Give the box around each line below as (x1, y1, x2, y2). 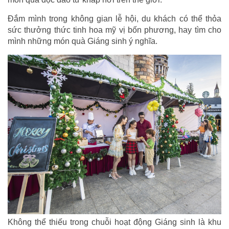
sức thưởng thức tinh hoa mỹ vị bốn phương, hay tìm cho (8, 26, 221, 35)
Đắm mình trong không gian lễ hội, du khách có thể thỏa (8, 14, 221, 24)
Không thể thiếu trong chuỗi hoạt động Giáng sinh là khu (8, 217, 221, 226)
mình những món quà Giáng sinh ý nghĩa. (8, 37, 157, 46)
